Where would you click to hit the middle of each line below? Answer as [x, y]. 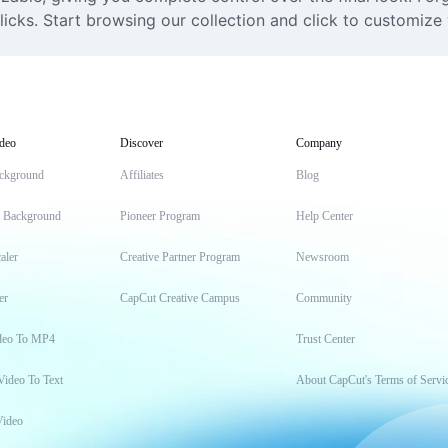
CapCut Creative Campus [180, 298]
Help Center [324, 216]
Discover [141, 143]
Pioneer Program [160, 216]
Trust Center [325, 339]
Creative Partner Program [180, 257]
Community [324, 298]
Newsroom [322, 257]
